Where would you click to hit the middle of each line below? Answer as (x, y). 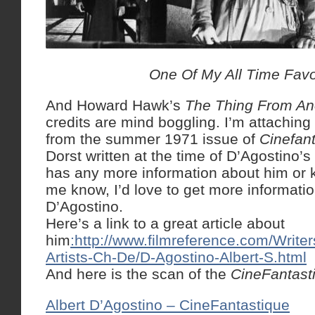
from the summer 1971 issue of (153, 139)
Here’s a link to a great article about (165, 223)
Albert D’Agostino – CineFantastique (168, 305)
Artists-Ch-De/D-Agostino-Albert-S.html (176, 257)
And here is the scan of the (138, 274)
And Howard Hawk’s (115, 105)
